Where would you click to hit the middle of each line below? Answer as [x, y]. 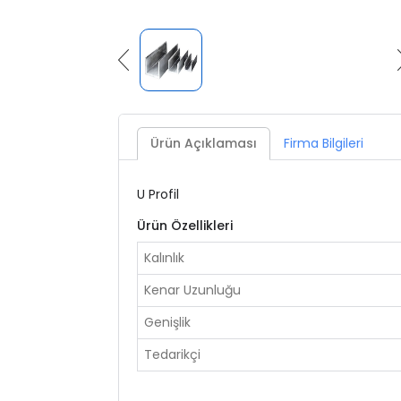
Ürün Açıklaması [204, 143]
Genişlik [168, 322]
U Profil [158, 194]
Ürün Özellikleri [185, 225]
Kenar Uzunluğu [193, 290]
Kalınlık [165, 257]
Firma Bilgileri [324, 143]
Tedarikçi [173, 354]
